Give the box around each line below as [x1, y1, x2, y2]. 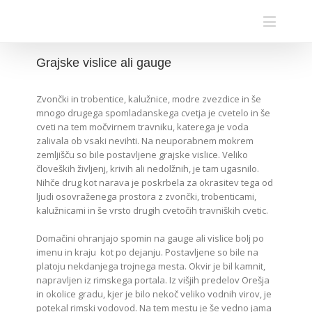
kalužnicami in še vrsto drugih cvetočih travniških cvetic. [36, 204, 269, 217]
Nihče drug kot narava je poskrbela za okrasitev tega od [36, 176, 274, 189]
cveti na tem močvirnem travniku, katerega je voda [36, 120, 249, 133]
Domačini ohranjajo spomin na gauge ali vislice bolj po [36, 232, 265, 244]
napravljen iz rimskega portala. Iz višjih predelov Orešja [36, 274, 270, 286]
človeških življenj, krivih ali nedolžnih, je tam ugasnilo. [36, 162, 260, 175]
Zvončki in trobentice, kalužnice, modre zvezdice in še [36, 93, 262, 105]
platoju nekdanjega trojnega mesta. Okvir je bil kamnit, [36, 260, 266, 272]
